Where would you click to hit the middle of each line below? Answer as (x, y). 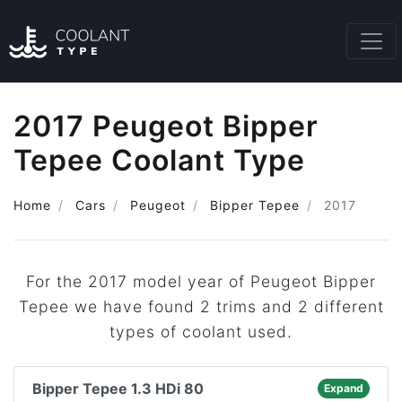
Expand (343, 388)
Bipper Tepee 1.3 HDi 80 (118, 389)
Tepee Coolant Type (159, 160)
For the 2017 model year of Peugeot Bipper (201, 281)
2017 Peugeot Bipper (166, 126)
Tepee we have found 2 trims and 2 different (201, 306)
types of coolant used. (201, 332)
